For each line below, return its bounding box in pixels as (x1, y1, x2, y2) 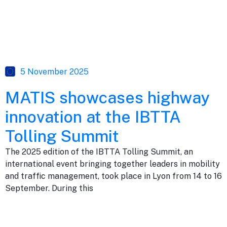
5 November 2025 (20, 66, 89, 77)
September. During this (5, 183, 93, 193)
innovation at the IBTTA (5, 107, 181, 126)
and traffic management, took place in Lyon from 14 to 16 (5, 171, 222, 181)
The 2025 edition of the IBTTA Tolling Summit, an (5, 146, 193, 157)
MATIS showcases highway (5, 88, 209, 107)
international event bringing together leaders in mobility (5, 159, 220, 169)
